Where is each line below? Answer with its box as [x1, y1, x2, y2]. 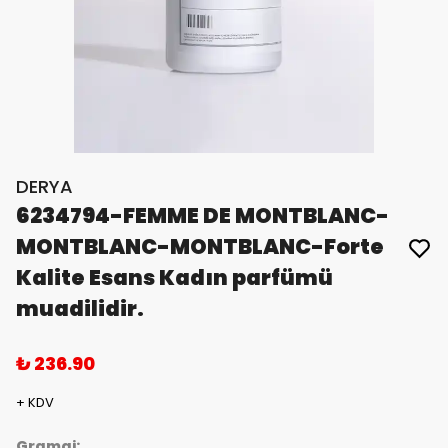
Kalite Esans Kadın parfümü [16, 263, 333, 293]
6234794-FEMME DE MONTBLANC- [16, 201, 389, 231]
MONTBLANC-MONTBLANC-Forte [16, 232, 384, 262]
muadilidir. [16, 294, 144, 324]
